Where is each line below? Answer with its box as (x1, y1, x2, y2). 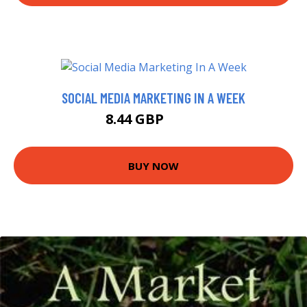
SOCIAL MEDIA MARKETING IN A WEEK (62, 89, 245, 107)
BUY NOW (128, 158, 179, 173)
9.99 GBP (167, 115, 202, 127)
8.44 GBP (105, 110, 167, 129)
